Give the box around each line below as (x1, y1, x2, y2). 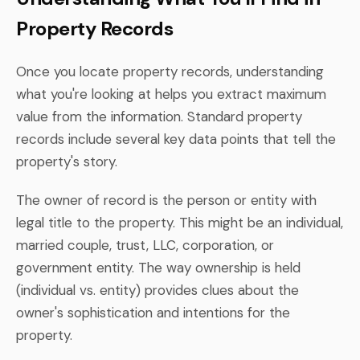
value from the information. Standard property (16, 107, 302, 125)
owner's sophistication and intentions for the (16, 303, 290, 321)
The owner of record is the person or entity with (16, 190, 317, 209)
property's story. (16, 152, 117, 170)
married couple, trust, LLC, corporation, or (16, 235, 274, 254)
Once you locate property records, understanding (16, 62, 324, 80)
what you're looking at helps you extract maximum (16, 84, 326, 103)
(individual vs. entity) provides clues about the (16, 280, 299, 299)
